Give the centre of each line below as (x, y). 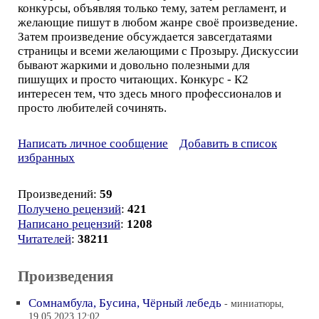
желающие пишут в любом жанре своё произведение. (158, 22)
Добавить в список (228, 143)
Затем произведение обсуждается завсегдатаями (145, 37)
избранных (46, 158)
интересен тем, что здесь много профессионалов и (150, 94)
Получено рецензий (69, 209)
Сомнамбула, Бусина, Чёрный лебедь (125, 303)
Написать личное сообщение (93, 143)
